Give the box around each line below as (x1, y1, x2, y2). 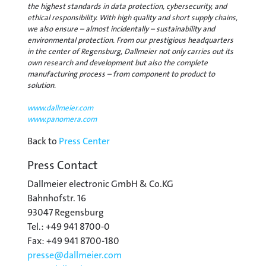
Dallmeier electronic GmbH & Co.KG (27, 177, 173, 190)
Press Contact (27, 157, 97, 173)
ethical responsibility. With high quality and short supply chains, (27, 12, 237, 23)
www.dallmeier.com (27, 102, 93, 113)
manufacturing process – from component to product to (27, 68, 215, 79)
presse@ (27, 248, 64, 261)
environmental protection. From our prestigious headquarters (27, 34, 233, 45)
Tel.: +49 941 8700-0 (27, 220, 110, 233)
